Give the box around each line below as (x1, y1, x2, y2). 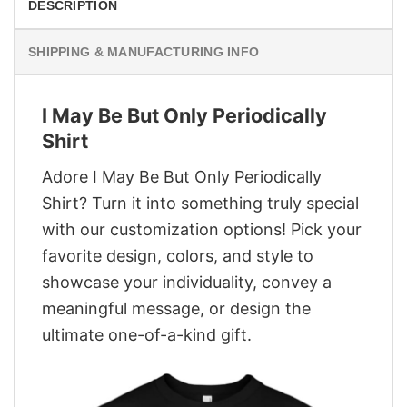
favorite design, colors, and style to (42, 245, 313, 265)
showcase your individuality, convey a (42, 272, 332, 292)
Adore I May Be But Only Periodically (42, 166, 322, 186)
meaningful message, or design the (42, 298, 311, 318)
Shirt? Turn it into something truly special (42, 193, 359, 213)
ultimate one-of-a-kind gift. (42, 324, 252, 344)
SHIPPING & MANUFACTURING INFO (28, 45, 260, 60)
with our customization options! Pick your (42, 219, 362, 239)
